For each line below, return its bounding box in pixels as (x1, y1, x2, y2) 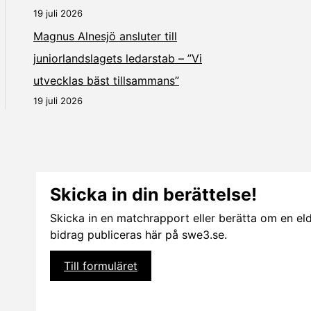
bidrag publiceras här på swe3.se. (50, 228, 227, 242)
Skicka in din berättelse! (50, 183, 257, 205)
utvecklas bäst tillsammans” (33, 73, 179, 87)
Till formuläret (64, 259, 137, 274)
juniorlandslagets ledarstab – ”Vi (33, 51, 202, 65)
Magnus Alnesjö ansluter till (33, 28, 177, 43)
